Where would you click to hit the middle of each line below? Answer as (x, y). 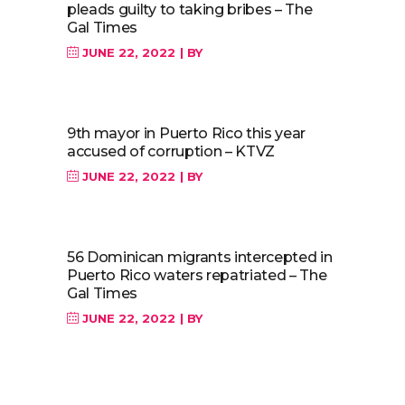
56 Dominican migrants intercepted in (200, 257)
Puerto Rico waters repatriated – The (197, 275)
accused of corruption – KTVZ (171, 151)
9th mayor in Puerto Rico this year (187, 133)
